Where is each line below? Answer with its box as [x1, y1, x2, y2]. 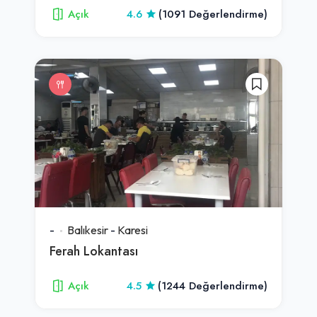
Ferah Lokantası [50, 241, 138, 260]
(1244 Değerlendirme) [158, 278, 267, 293]
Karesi [117, 222, 148, 237]
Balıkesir [67, 222, 108, 237]
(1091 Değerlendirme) [158, 6, 267, 21]
